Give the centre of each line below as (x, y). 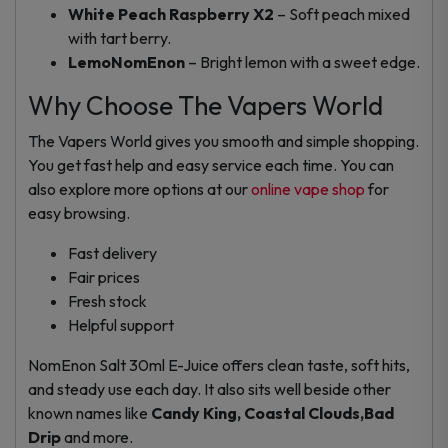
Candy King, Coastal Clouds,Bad (272, 412)
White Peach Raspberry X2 (171, 13)
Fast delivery (112, 252)
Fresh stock (107, 300)
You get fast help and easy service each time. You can (211, 164)
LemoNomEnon (126, 61)
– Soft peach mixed (342, 13)
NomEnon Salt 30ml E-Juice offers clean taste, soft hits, (219, 364)
